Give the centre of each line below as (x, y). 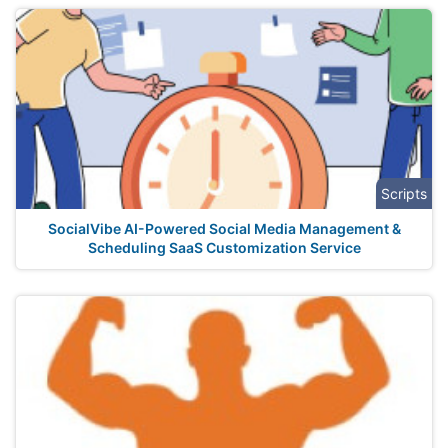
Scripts (404, 193)
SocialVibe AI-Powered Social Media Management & (224, 228)
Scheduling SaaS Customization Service (224, 247)
